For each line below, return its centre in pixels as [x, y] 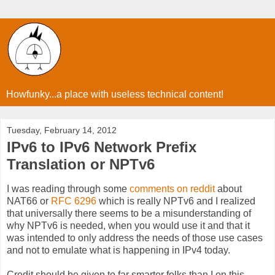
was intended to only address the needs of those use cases [135, 238]
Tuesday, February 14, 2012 [62, 130]
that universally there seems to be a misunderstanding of [129, 213]
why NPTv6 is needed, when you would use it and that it [128, 225]
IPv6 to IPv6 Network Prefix [102, 147]
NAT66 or [29, 201]
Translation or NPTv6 [81, 164]
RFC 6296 [74, 201]
